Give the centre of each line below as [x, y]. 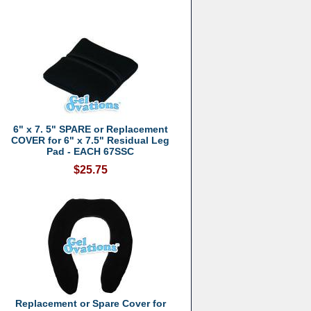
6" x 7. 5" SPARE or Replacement [90, 129]
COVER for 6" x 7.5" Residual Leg [91, 140]
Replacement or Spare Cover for [90, 303]
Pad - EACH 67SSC [91, 151]
